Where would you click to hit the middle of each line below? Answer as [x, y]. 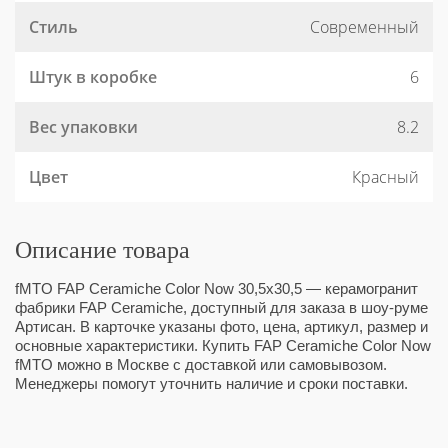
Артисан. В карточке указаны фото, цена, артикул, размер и [221, 326]
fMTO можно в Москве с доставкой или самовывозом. [201, 364]
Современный [364, 27]
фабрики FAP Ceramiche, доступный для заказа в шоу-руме [221, 307]
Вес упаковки [83, 127]
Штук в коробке [93, 77]
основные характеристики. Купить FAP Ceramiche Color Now [223, 345]
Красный [385, 177]
